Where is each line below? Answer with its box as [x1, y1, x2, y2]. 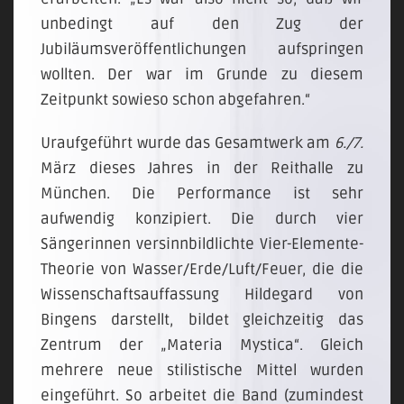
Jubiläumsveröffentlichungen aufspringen [41, 40, 363, 59]
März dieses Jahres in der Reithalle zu [41, 159, 363, 178]
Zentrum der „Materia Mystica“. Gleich [41, 335, 363, 354]
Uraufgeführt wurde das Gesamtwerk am [41, 133, 335, 152]
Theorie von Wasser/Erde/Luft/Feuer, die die [41, 260, 363, 279]
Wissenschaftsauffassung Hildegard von [41, 285, 363, 304]
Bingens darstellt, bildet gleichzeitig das [41, 310, 363, 329]
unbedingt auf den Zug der [41, 14, 363, 33]
